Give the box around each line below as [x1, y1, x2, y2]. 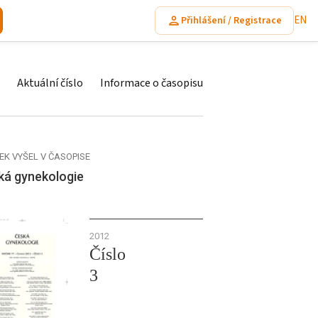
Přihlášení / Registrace [181, 13, 282, 28]
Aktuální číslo [17, 75, 83, 91]
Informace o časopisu [100, 75, 203, 91]
